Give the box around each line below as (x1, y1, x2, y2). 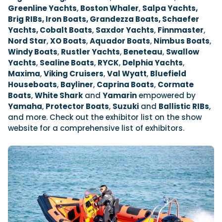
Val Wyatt (107, 68, 147, 79)
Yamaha (8, 101, 42, 111)
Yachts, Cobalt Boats (8, 24, 92, 35)
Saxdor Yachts (96, 24, 154, 35)
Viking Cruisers (44, 68, 104, 79)
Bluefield (150, 68, 186, 79)
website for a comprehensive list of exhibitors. (8, 122, 184, 133)
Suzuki (112, 101, 139, 111)
